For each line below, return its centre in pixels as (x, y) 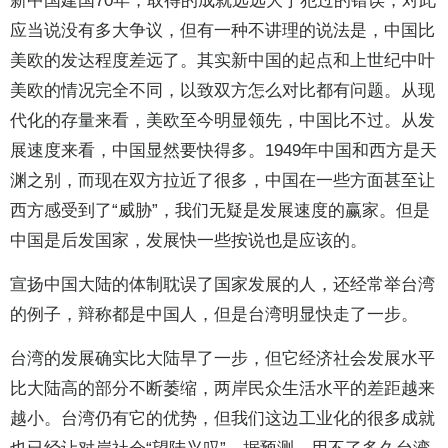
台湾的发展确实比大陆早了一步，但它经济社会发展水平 (222, 359)
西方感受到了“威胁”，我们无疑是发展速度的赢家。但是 (220, 211)
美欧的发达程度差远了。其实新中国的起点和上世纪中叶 (222, 61)
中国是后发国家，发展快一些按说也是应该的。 (188, 241)
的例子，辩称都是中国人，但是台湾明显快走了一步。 (214, 315)
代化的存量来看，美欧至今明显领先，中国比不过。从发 (222, 121)
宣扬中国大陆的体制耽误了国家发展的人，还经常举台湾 (222, 285)
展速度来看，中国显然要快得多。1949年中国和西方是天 (223, 151)
